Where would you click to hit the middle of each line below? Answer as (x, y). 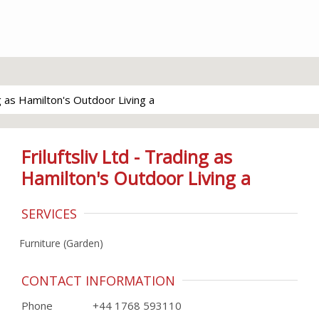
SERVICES (49, 214)
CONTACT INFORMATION (98, 281)
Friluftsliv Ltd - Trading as (127, 157)
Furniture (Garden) (61, 243)
